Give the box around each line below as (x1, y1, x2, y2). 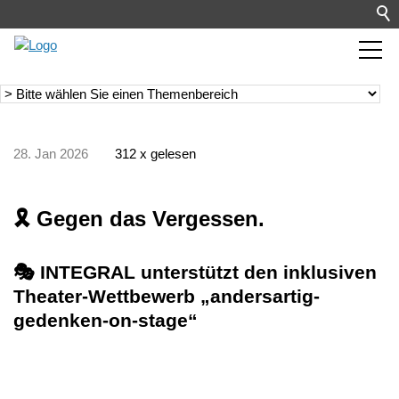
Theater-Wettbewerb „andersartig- (13, 285, 320, 306)
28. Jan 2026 (13, 146, 88, 161)
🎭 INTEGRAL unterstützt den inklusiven (13, 261, 377, 282)
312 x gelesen (115, 146, 196, 161)
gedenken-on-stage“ (13, 309, 198, 330)
